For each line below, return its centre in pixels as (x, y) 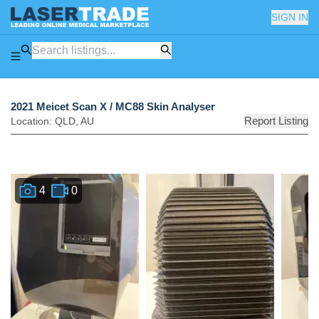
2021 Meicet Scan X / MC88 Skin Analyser (113, 107)
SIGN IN (290, 17)
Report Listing (276, 121)
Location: (33, 121)
